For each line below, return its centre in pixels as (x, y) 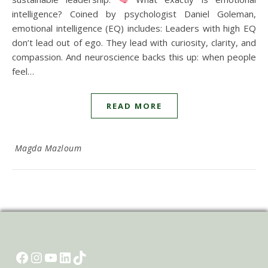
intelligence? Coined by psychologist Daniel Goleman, (134, 14)
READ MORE (134, 106)
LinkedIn (76, 257)
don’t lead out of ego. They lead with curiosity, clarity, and (134, 42)
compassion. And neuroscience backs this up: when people (134, 57)
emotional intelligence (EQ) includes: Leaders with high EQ (134, 28)
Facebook (35, 257)
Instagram (51, 257)
